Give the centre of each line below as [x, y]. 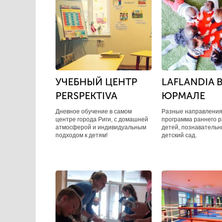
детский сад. [179, 135]
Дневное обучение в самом [94, 111]
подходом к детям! [82, 135]
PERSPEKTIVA [86, 96]
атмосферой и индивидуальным [101, 127]
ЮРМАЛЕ [183, 96]
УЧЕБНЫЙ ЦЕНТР [96, 82]
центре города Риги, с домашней [102, 119]
